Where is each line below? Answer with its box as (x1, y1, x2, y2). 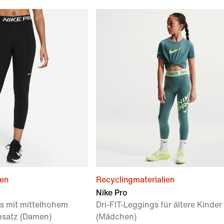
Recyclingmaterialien (96, 175, 174, 184)
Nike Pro (96, 188, 127, 197)
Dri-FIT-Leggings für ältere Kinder (96, 200, 222, 209)
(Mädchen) (96, 212, 136, 221)
